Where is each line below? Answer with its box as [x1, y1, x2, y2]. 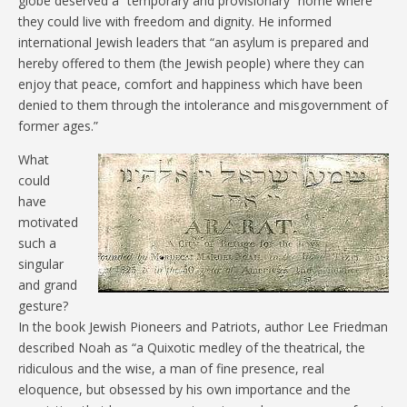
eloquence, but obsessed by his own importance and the [18, 381, 351, 399]
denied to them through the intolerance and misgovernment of [18, 96, 388, 114]
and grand [18, 276, 77, 294]
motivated [18, 213, 78, 232]
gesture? [18, 297, 68, 315]
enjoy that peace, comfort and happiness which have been [18, 75, 362, 94]
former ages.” [18, 117, 98, 135]
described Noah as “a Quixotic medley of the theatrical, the [18, 339, 365, 357]
